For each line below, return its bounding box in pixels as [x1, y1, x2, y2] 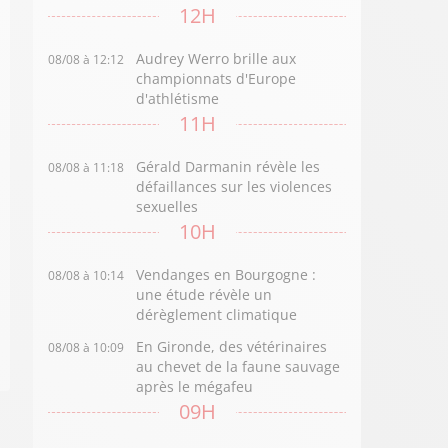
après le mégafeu [136, 377, 254, 396]
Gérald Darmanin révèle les [136, 157, 321, 176]
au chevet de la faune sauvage [136, 357, 341, 376]
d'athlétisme [136, 89, 220, 108]
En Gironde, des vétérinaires [136, 337, 328, 356]
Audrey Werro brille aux [136, 49, 297, 68]
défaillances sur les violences [136, 177, 333, 196]
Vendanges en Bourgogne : [136, 265, 317, 284]
